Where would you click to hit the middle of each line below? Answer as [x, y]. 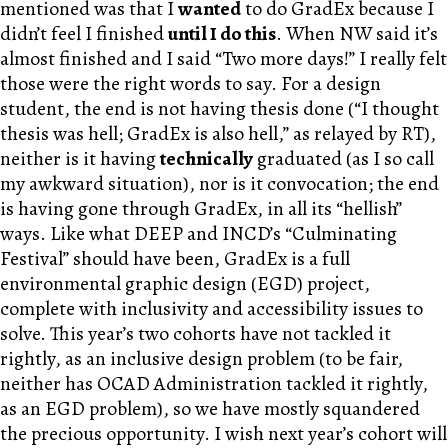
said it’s [405, 33]
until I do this [222, 33]
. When [307, 33]
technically [206, 158]
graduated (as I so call [343, 158]
